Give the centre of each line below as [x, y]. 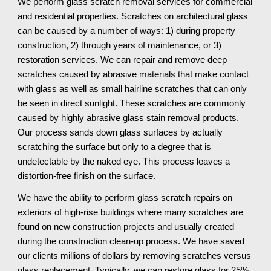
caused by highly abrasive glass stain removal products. [129, 118]
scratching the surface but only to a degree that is [115, 147]
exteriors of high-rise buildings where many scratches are [131, 212]
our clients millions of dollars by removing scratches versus [135, 256]
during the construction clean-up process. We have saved [131, 241]
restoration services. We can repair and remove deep [122, 60]
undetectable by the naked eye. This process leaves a [124, 162]
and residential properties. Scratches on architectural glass [133, 16]
